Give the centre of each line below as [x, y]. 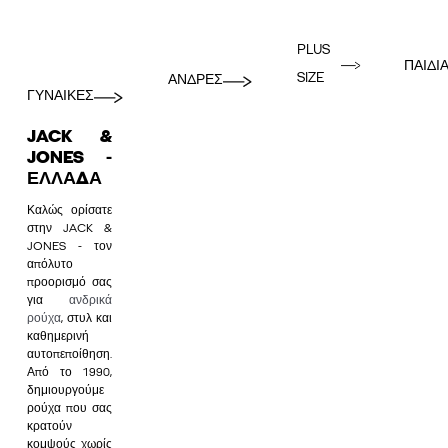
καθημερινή [58, 336]
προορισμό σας [69, 282]
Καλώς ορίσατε [69, 210]
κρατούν [49, 426]
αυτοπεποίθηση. [69, 354]
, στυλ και [86, 318]
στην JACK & [69, 228]
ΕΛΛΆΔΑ [64, 179]
